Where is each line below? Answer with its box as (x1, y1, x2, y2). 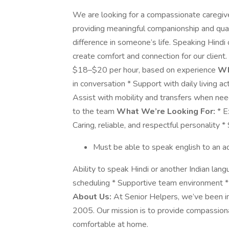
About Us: (73, 191, 111, 202)
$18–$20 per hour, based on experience (73, 64, 218, 76)
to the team (73, 106, 117, 117)
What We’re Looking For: (117, 106, 215, 117)
